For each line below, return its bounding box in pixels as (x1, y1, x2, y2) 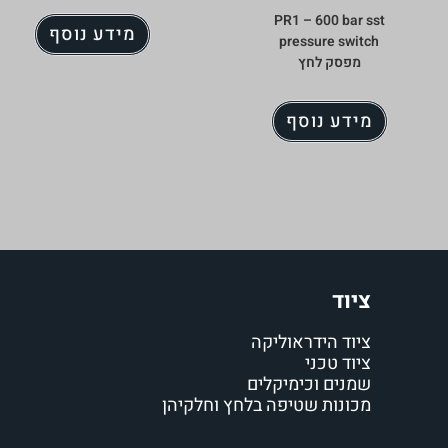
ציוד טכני (304, 350, 371, 377)
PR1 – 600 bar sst (273, 9, 385, 31)
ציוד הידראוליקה (250, 329, 371, 356)
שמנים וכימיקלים (246, 371, 371, 398)
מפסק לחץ (297, 51, 361, 73)
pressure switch (279, 30, 380, 52)
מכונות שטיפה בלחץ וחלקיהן (161, 392, 371, 419)
